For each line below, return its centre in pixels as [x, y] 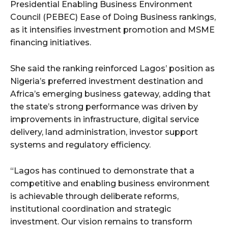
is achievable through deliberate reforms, [94, 196]
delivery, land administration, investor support [104, 132]
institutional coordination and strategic [91, 209]
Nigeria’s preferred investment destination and [107, 81]
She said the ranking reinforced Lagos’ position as [112, 68]
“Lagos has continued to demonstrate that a [102, 170]
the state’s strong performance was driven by [104, 106]
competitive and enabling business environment [110, 183]
